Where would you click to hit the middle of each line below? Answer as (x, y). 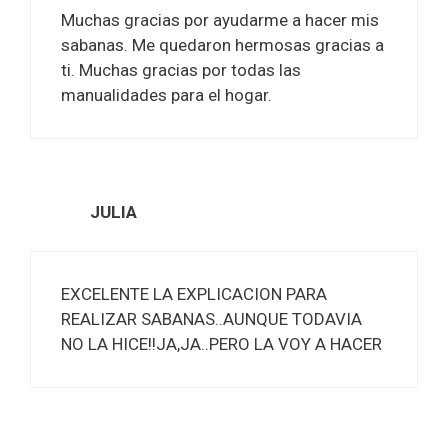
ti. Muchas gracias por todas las (181, 70)
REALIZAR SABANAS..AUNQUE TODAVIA (211, 318)
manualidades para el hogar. (166, 95)
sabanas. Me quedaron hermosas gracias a (222, 45)
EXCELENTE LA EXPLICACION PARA (194, 293)
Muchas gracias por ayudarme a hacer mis (220, 20)
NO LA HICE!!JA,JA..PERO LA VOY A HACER (221, 343)
